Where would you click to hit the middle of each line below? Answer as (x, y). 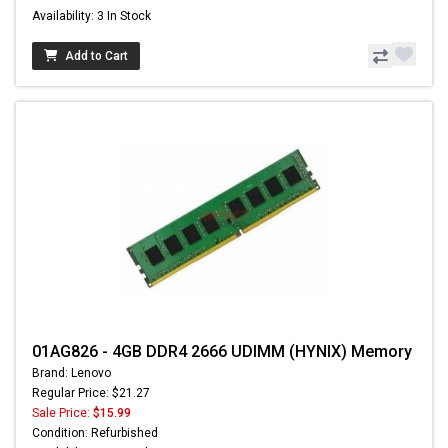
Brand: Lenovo (71, 373)
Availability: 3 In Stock (91, 16)
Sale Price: (62, 413)
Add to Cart (96, 56)
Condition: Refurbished (95, 433)
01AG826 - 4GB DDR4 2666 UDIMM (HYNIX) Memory (222, 352)
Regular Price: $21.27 (91, 393)
